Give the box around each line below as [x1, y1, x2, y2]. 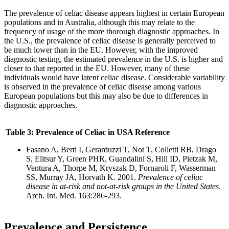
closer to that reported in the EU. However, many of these [4, 63, 190, 73]
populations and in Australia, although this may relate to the [4, 17, 195, 27]
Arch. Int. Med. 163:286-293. [26, 191, 124, 200]
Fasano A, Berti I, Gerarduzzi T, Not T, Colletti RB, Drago [26, 145, 216, 154]
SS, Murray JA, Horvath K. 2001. [26, 172, 138, 181]
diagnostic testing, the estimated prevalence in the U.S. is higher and [4, 54, 223, 63]
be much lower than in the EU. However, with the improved [4, 45, 198, 54]
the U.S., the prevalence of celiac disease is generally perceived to [4, 36, 216, 45]
